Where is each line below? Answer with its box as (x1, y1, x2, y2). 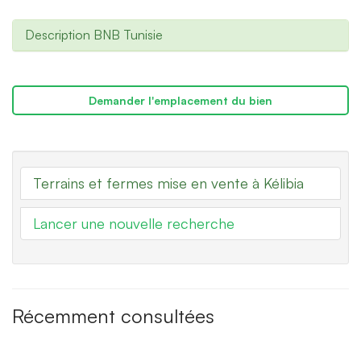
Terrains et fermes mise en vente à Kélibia (33, 174, 304, 193)
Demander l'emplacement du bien (89, 93, 272, 108)
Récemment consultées (12, 304, 214, 329)
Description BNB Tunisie (25, 27, 163, 44)
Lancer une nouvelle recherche (33, 214, 234, 233)
